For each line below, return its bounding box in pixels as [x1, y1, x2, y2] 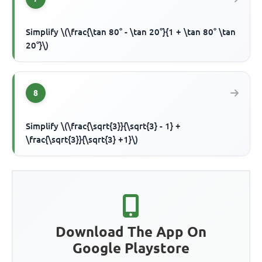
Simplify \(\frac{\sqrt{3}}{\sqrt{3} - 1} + [26, 121, 181, 132]
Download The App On [56, 224, 206, 240]
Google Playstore [73, 240, 189, 257]
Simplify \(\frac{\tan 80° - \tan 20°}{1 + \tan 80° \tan [26, 27, 236, 37]
